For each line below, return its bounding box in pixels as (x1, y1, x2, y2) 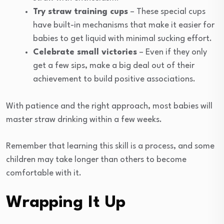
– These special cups (128, 7, 205, 16)
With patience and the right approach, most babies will (6, 101, 212, 110)
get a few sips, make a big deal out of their (33, 61, 194, 70)
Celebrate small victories (33, 47, 137, 56)
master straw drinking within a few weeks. (6, 115, 162, 124)
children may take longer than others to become (6, 155, 186, 164)
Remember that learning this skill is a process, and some (6, 141, 214, 150)
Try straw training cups (33, 7, 128, 16)
